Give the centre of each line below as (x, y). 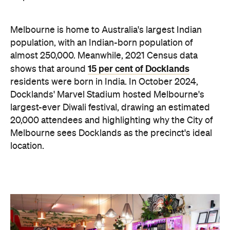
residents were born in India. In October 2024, (104, 82)
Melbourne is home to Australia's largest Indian (106, 30)
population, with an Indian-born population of (101, 43)
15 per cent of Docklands (139, 69)
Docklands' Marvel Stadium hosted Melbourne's (107, 95)
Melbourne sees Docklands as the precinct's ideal (111, 133)
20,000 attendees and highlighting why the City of (111, 120)
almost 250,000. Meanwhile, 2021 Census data (104, 56)
